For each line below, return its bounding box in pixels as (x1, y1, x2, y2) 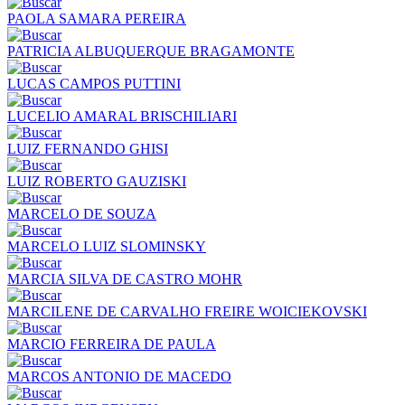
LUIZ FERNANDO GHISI (7, 140, 168, 156)
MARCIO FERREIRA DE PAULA (7, 335, 216, 352)
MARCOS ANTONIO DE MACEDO (7, 368, 231, 384)
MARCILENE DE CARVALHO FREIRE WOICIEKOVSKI (7, 303, 367, 319)
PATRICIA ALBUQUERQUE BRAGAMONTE (7, 42, 295, 59)
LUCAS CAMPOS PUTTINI (7, 75, 181, 91)
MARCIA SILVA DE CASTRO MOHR (7, 270, 242, 287)
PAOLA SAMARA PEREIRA (7, 10, 186, 26)
